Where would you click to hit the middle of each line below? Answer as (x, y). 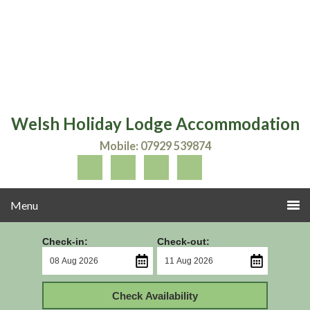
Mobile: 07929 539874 (155, 146)
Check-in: (65, 241)
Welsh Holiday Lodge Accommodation (155, 124)
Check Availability (155, 295)
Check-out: (184, 241)
